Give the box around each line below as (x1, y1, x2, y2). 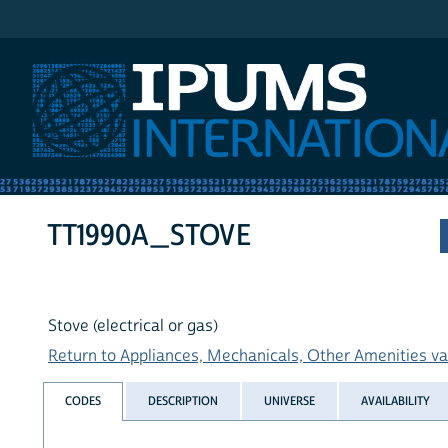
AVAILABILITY (361, 392, 431, 409)
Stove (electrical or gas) (48, 316, 218, 337)
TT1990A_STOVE (47, 217, 252, 255)
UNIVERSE (263, 392, 315, 409)
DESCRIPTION (147, 392, 218, 409)
